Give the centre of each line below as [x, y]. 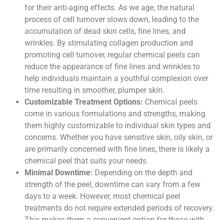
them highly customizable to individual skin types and [118, 125]
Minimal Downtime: [59, 172]
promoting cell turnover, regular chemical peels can [112, 55]
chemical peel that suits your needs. [86, 161]
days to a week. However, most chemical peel [102, 196]
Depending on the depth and [143, 172]
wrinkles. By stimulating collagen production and [109, 43]
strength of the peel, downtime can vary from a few [112, 184]
